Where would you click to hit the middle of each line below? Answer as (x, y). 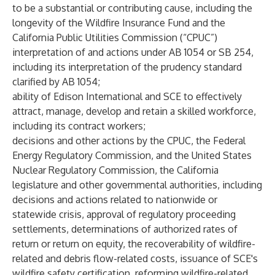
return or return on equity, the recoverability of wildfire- (134, 244)
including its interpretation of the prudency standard (127, 67)
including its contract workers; (79, 126)
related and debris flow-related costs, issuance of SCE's (135, 258)
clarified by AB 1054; (56, 82)
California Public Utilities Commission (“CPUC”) (115, 37)
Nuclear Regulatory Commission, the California (115, 170)
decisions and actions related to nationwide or (115, 199)
